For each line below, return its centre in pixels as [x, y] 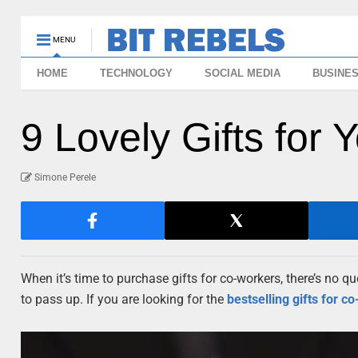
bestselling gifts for [284, 299]
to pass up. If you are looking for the [124, 299]
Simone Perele [66, 177]
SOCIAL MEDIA [243, 73]
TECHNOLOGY [137, 73]
